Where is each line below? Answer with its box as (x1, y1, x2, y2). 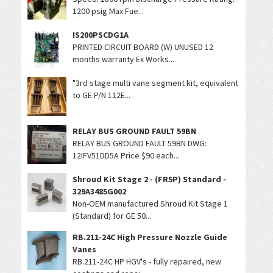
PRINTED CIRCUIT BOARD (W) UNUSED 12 (73, 41, 213, 53)
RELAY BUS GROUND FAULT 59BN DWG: (73, 138, 207, 149)
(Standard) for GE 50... (73, 210, 151, 222)
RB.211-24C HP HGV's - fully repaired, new (73, 256, 221, 268)
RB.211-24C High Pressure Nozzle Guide (73, 232, 227, 243)
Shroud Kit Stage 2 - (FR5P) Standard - (73, 174, 226, 185)
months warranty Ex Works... (73, 54, 174, 65)
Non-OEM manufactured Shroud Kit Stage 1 (73, 198, 228, 210)
